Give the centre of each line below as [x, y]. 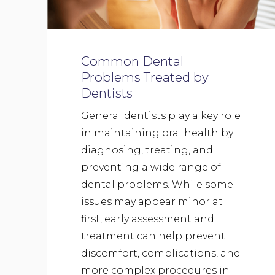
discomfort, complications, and [161, 254]
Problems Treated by [145, 77]
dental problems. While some [157, 185]
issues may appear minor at [152, 202]
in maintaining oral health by [157, 133]
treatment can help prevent [153, 236]
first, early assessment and [148, 219]
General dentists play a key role [161, 116]
